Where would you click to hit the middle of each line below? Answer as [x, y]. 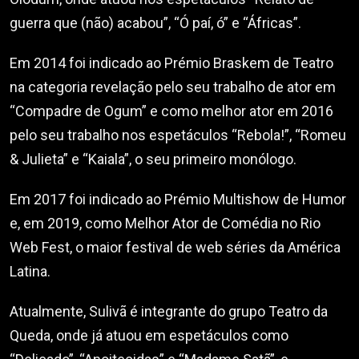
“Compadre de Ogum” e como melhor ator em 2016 [171, 111]
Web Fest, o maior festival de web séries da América [175, 247]
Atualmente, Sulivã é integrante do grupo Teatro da [169, 311]
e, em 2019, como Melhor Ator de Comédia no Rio [165, 223]
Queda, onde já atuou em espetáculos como [149, 335]
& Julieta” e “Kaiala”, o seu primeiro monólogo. [153, 159]
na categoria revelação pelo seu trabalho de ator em [173, 87]
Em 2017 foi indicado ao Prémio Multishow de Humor [178, 199]
